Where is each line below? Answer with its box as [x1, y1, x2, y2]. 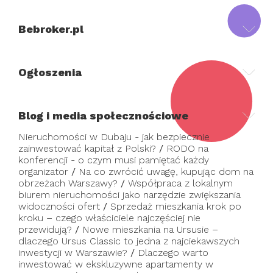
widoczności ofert [18, 200, 100, 212]
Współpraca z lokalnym [128, 177, 233, 189]
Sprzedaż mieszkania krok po [110, 200, 241, 212]
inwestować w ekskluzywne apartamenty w [18, 258, 213, 270]
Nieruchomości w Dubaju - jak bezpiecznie [18, 130, 210, 143]
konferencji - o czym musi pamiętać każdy [18, 154, 209, 166]
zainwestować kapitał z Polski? [18, 142, 156, 154]
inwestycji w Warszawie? [18, 246, 127, 258]
